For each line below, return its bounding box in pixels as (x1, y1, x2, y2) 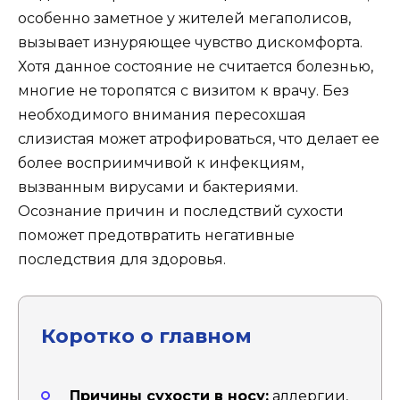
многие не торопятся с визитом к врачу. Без (18, 82, 349, 99)
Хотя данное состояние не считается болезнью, (18, 58, 373, 75)
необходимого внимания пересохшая (18, 106, 306, 123)
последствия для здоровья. (18, 251, 226, 268)
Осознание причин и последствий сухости (18, 203, 344, 220)
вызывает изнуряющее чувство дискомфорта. (18, 34, 362, 51)
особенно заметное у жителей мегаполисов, (18, 10, 351, 27)
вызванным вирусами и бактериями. (18, 179, 298, 196)
